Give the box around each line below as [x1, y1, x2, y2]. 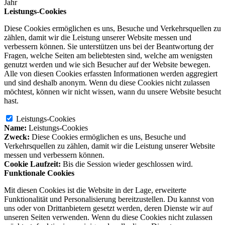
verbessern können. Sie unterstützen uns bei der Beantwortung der [4, 42, 213, 51]
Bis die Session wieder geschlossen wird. [63, 160, 193, 169]
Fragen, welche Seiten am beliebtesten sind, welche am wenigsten [4, 51, 212, 60]
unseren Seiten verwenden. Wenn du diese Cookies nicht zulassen [4, 213, 212, 222]
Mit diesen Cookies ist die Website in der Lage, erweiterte [4, 186, 186, 195]
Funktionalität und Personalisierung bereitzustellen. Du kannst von [4, 195, 214, 204]
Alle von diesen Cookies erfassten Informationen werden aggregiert [4, 69, 217, 78]
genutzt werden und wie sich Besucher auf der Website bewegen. [4, 60, 210, 69]
